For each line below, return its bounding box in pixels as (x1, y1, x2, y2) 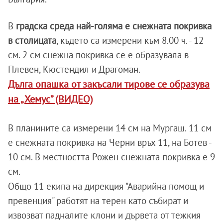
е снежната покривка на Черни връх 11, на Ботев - (8, 136, 211, 148)
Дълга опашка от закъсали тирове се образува (8, 78, 210, 90)
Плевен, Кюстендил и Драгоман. (8, 63, 140, 75)
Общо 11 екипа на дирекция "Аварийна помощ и (8, 180, 204, 192)
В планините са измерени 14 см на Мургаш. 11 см (8, 122, 212, 134)
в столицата (8, 34, 56, 46)
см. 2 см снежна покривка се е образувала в (8, 49, 189, 61)
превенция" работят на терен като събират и (8, 195, 188, 207)
